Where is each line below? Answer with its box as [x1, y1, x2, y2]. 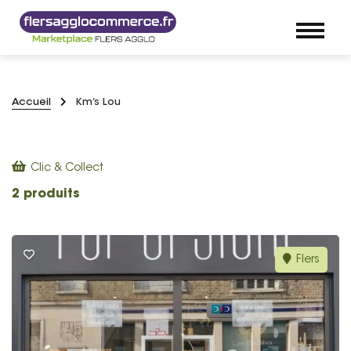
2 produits [12, 188, 80, 201]
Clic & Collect [31, 163, 103, 174]
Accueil [12, 97, 51, 107]
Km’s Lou [76, 97, 121, 107]
